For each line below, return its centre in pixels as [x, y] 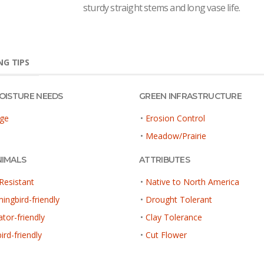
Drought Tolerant [179, 199]
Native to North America [192, 181]
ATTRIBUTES [164, 159]
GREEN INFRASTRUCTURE [190, 96]
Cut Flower [166, 235]
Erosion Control [175, 118]
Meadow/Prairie [176, 136]
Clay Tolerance [174, 217]
